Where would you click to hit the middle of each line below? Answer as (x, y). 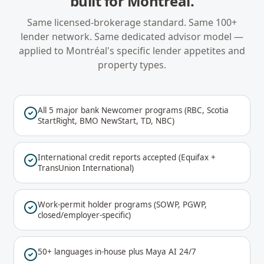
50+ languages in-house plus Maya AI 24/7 (117, 252)
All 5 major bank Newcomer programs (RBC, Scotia (133, 110)
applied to (42, 51)
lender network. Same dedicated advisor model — (132, 37)
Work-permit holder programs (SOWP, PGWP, (122, 204)
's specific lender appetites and (176, 51)
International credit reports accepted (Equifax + (127, 157)
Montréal (87, 51)
